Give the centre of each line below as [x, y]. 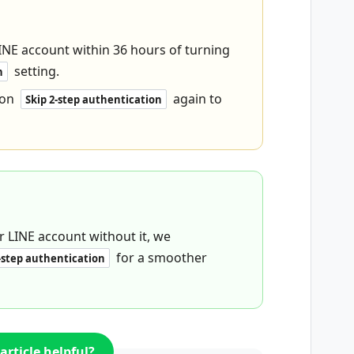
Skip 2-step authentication [94, 100]
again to [196, 99]
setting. [35, 71]
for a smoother [160, 258]
